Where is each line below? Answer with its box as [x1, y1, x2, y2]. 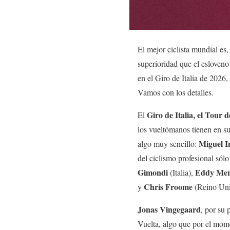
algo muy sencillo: [138, 138, 199, 149]
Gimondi [138, 166, 168, 178]
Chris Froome [144, 180, 193, 193]
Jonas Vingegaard [138, 203, 201, 215]
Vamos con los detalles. [138, 86, 214, 98]
